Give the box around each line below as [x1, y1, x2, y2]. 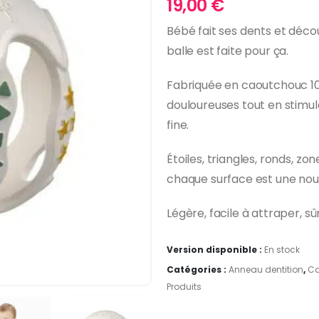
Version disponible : [167, 243, 264, 256]
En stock [264, 243, 300, 256]
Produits [167, 280, 202, 293]
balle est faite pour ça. [167, 43, 289, 60]
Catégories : [167, 263, 229, 276]
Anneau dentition [229, 263, 303, 276]
